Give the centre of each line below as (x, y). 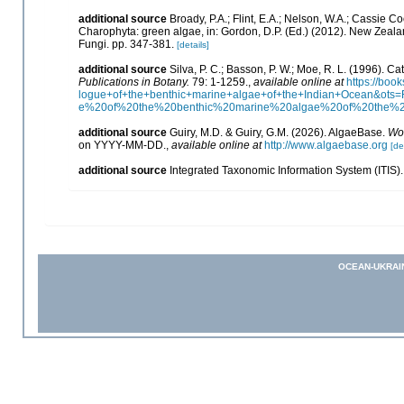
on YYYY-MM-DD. (122, 145)
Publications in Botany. (134, 82)
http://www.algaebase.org (326, 145)
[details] (193, 44)
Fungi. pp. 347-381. (126, 44)
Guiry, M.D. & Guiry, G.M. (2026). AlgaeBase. (279, 132)
